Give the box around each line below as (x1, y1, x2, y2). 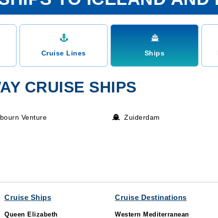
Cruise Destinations (115, 193, 187, 201)
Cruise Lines (41, 49, 86, 57)
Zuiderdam (124, 113, 160, 121)
